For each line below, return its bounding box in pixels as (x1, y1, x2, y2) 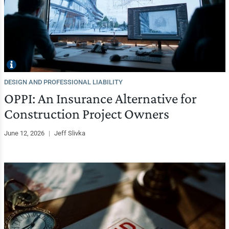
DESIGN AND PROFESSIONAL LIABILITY (4, 78, 123, 86)
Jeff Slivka (54, 129, 85, 137)
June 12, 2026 (4, 129, 46, 137)
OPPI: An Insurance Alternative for (4, 90, 197, 106)
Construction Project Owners (4, 105, 169, 122)
